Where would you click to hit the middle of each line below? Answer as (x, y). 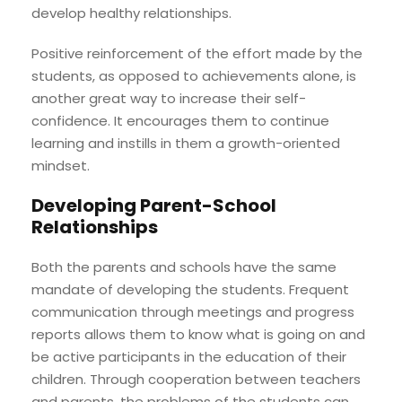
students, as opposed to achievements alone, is (194, 75)
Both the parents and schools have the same (184, 267)
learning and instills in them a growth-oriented (186, 143)
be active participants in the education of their (189, 356)
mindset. (61, 165)
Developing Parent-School (154, 205)
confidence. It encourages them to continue (180, 120)
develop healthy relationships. (131, 13)
